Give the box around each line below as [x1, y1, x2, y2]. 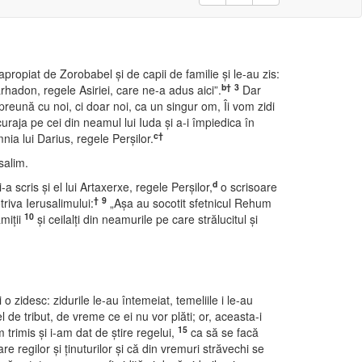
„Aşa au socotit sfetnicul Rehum [107, 195, 271, 211]
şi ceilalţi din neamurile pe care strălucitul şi [34, 211, 258, 227]
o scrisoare [217, 179, 277, 195]
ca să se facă [187, 324, 259, 340]
